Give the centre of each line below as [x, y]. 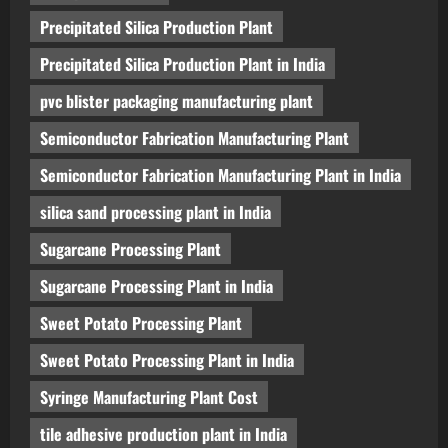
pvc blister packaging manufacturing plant [176, 100]
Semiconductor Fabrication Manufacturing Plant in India [220, 174]
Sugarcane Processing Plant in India [156, 285]
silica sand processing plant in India [155, 211]
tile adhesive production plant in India [163, 433]
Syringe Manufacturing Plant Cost [149, 396]
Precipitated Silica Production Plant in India [182, 63]
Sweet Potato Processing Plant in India [167, 359]
